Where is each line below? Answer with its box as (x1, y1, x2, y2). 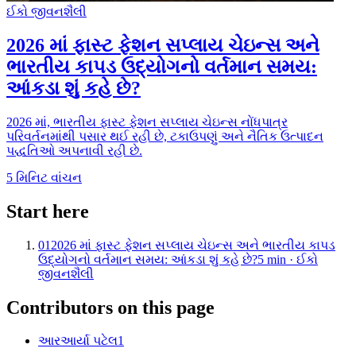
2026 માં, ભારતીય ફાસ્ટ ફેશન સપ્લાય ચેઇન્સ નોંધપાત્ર (6, 114, 288, 129)
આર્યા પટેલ (60, 334, 118, 348)
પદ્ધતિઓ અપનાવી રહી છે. (6, 143, 142, 157)
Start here (6, 200, 89, 222)
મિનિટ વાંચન (16, 170, 82, 184)
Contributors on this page (6, 296, 215, 318)
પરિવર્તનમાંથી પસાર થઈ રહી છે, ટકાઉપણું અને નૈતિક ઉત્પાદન (6, 129, 323, 143)
